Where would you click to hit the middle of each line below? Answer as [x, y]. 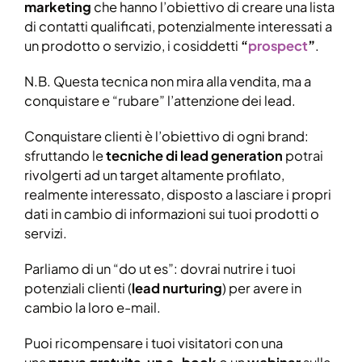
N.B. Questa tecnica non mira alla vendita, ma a [168, 82]
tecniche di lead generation [194, 155]
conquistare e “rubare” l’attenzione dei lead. [160, 101]
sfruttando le [65, 155]
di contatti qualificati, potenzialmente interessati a [178, 27]
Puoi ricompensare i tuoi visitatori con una [154, 343]
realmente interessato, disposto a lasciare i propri [178, 194]
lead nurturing [177, 288]
